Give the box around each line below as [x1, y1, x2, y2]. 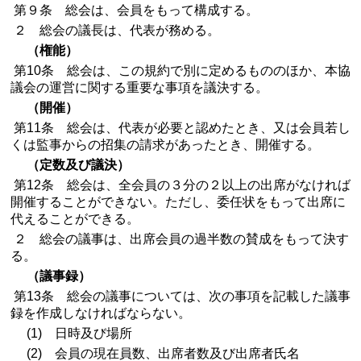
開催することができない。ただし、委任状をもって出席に [10, 195, 346, 209]
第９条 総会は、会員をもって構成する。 [10, 3, 259, 17]
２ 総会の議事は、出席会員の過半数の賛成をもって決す [10, 232, 349, 246]
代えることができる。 [10, 212, 139, 226]
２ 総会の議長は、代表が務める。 [10, 23, 220, 37]
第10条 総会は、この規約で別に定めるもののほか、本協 [10, 64, 351, 77]
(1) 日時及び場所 [10, 326, 132, 340]
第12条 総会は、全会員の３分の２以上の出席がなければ [10, 178, 351, 192]
